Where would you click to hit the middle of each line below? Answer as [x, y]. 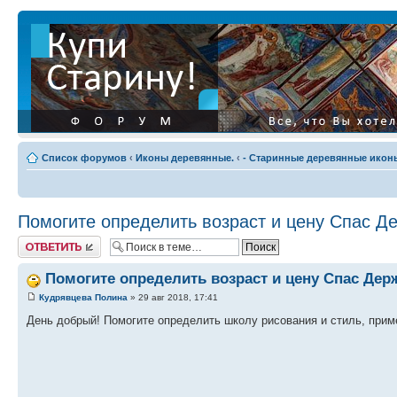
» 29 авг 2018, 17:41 [173, 298]
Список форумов [84, 158]
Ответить [39, 241]
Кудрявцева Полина [83, 298]
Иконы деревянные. [185, 158]
